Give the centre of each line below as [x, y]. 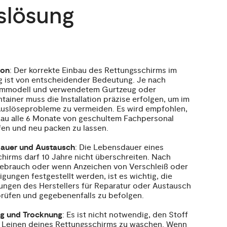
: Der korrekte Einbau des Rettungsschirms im [93, 71]
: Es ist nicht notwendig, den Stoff [125, 215]
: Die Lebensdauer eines [119, 148]
